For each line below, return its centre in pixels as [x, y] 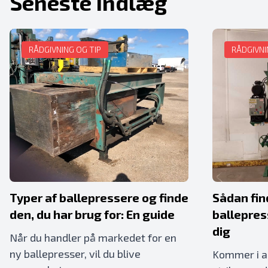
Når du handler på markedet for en [93, 237]
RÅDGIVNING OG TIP [65, 49]
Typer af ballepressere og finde [99, 197]
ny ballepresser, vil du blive [75, 254]
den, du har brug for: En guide [92, 214]
